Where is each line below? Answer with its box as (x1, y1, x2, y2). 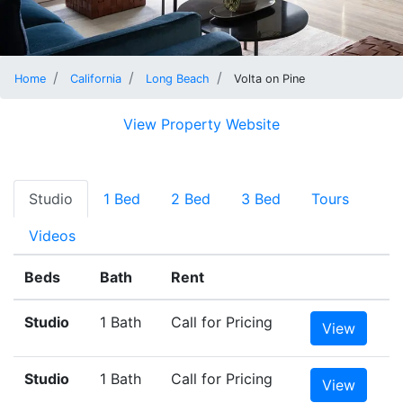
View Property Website (123, 115, 280, 133)
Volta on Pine (234, 72, 305, 85)
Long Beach (146, 72, 210, 85)
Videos (29, 227, 76, 245)
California (70, 72, 121, 85)
